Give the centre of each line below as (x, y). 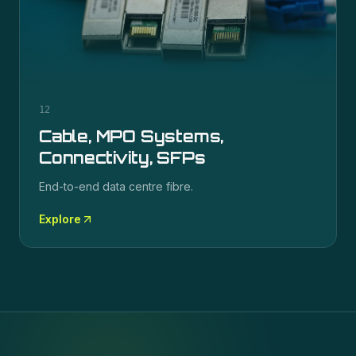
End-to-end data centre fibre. (116, 186)
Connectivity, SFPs (122, 158)
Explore (60, 219)
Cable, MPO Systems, (132, 136)
